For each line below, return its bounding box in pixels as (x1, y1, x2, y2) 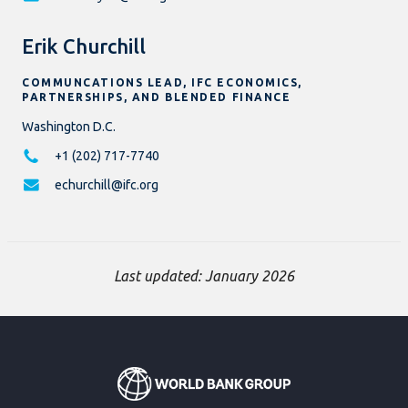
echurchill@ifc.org (55, 178, 158, 193)
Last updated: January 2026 (114, 268, 294, 285)
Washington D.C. (22, 119, 116, 135)
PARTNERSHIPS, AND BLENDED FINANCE (22, 91, 291, 104)
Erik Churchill (22, 35, 146, 58)
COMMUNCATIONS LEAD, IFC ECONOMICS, (22, 76, 303, 89)
